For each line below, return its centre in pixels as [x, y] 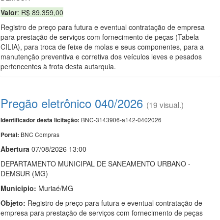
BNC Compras [40, 134]
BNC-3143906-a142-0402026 [121, 120]
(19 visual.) [165, 105]
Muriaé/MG [56, 188]
